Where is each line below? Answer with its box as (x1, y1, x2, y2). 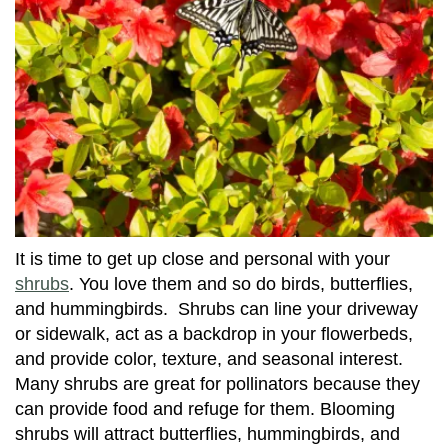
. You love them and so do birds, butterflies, (69, 273, 413, 294)
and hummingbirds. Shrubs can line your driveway (15, 298, 418, 319)
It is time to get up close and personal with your (15, 248, 390, 269)
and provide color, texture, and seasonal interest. (15, 348, 408, 369)
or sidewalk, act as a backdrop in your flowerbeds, (15, 323, 413, 344)
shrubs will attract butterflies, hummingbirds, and (15, 423, 400, 444)
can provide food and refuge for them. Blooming (15, 398, 395, 419)
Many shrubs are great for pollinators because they (15, 373, 420, 394)
